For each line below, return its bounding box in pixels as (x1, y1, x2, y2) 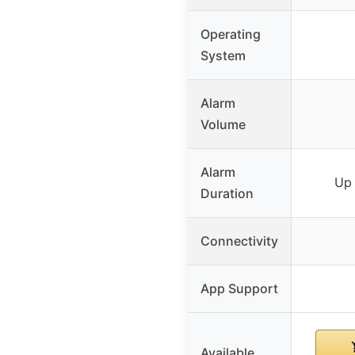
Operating (200, 26, 261, 43)
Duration (200, 185, 254, 202)
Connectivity (200, 233, 278, 250)
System (200, 48, 246, 64)
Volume (200, 116, 246, 133)
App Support (200, 281, 278, 297)
